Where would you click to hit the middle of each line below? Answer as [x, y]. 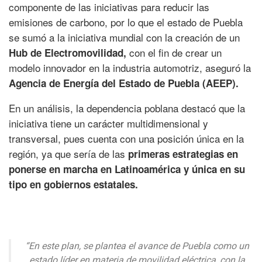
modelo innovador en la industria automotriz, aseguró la [130, 68]
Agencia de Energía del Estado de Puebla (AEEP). [125, 83]
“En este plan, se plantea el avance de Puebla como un [137, 246]
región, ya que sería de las [67, 154]
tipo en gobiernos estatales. [75, 185]
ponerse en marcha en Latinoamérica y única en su [127, 169]
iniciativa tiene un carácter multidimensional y [108, 123]
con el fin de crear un [174, 53]
